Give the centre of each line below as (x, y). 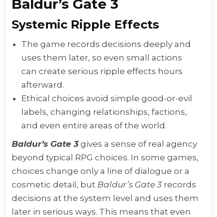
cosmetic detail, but (55, 185)
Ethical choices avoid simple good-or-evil (107, 99)
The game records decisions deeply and (106, 44)
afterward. (43, 85)
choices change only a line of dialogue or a (101, 171)
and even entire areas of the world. (94, 126)
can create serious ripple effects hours (102, 71)
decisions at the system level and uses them (105, 198)
